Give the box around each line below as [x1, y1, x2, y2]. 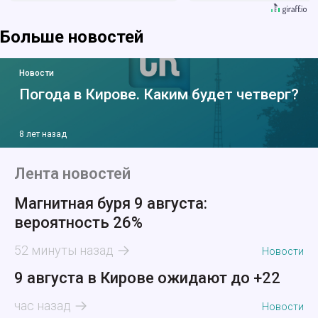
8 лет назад [19, 129, 67, 140]
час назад [14, 298, 71, 314]
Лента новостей [14, 165, 131, 183]
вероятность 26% [14, 214, 143, 232]
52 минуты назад [14, 243, 114, 258]
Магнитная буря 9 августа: [14, 194, 207, 213]
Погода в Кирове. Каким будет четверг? [19, 86, 299, 104]
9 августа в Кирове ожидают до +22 [14, 269, 280, 287]
